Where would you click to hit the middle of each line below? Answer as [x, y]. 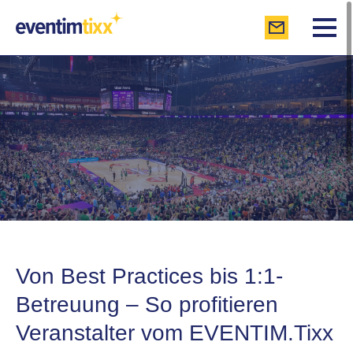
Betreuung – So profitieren [147, 305]
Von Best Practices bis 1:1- [149, 277]
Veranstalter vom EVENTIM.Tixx [175, 333]
